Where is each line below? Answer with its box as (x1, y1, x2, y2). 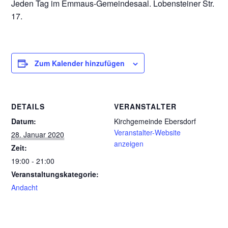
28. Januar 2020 (11, 129, 65, 139)
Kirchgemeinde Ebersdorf (114, 116, 196, 126)
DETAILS (11, 101, 45, 111)
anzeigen (114, 138, 144, 149)
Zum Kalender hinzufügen (35, 58, 125, 68)
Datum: (11, 116, 37, 126)
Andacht (11, 182, 38, 192)
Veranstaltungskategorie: (11, 169, 99, 179)
